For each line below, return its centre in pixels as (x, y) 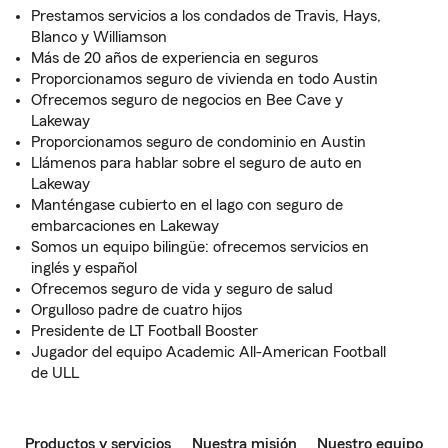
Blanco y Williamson (99, 37)
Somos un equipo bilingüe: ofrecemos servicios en (200, 247)
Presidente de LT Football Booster (144, 331)
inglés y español (84, 268)
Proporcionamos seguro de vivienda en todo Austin (204, 79)
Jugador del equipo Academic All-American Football (208, 352)
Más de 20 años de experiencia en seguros (174, 58)
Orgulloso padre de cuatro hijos (136, 310)
